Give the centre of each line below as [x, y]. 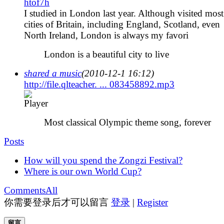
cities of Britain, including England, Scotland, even [122, 24]
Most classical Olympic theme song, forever [127, 122]
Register [152, 202]
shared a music [53, 73]
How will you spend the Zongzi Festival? [103, 160]
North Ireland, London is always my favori [106, 35]
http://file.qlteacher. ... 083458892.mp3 [99, 84]
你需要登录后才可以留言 [57, 202]
